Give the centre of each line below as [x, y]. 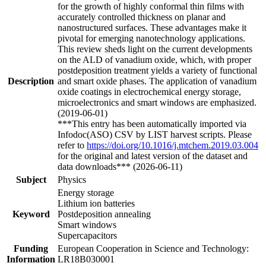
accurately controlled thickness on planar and [142, 17]
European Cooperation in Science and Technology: [153, 248]
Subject [31, 179]
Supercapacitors [87, 235]
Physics [72, 179]
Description [31, 81]
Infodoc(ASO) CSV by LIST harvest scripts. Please [155, 134]
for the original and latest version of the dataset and [153, 156]
